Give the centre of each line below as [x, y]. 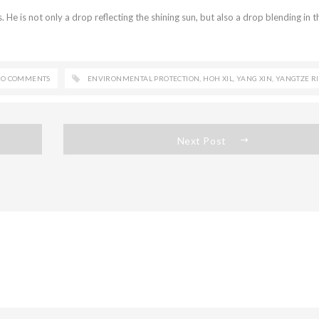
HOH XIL [218, 79]
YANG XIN [254, 79]
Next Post [202, 141]
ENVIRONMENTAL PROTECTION [143, 79]
